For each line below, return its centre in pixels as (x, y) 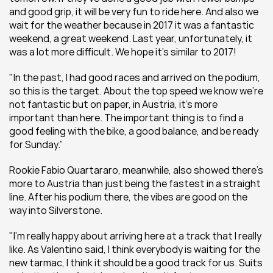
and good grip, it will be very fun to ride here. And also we (134, 12)
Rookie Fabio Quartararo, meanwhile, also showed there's (136, 170)
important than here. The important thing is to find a (126, 118)
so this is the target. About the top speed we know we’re (136, 91)
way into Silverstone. (56, 210)
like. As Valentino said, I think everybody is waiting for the (135, 249)
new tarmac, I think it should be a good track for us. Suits (136, 263)
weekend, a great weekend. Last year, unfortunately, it (131, 38)
